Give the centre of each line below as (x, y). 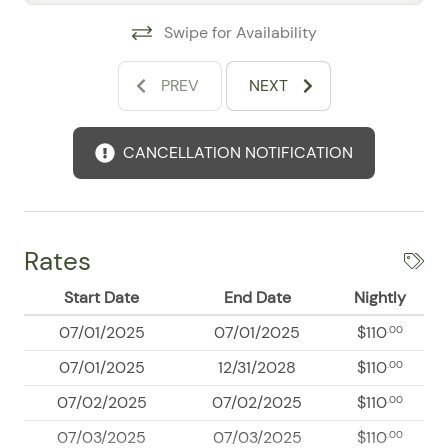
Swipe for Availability (240, 33)
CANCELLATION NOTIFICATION (238, 153)
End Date (257, 298)
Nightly (379, 298)
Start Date (101, 298)
